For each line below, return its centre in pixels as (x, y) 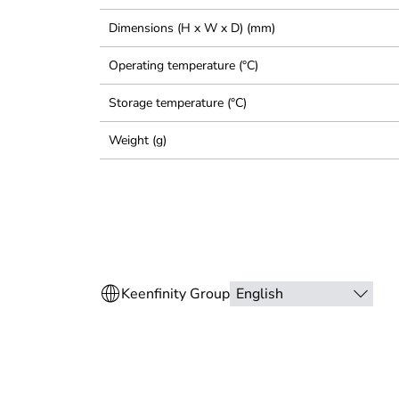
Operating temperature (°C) (183, 65)
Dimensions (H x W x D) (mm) (192, 28)
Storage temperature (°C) (178, 103)
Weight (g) (138, 140)
